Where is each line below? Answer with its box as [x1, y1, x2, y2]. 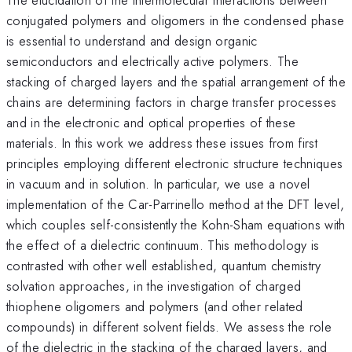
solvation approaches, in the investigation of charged [6, 276, 302, 295]
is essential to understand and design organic [6, 31, 258, 50]
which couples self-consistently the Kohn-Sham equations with [6, 214, 346, 234]
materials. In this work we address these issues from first [6, 133, 317, 152]
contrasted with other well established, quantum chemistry [6, 255, 321, 275]
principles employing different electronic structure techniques [6, 153, 343, 173]
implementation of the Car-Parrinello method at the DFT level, [6, 194, 344, 214]
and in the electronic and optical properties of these [6, 112, 296, 132]
